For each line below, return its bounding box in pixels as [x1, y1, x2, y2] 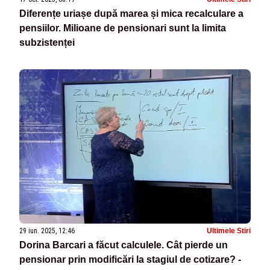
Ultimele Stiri [207, 227, 251, 236]
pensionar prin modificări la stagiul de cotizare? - [19, 254, 241, 265]
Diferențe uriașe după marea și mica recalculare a [19, 8, 243, 19]
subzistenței [19, 37, 75, 48]
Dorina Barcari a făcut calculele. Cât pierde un [19, 240, 228, 251]
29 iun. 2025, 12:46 [19, 227, 75, 236]
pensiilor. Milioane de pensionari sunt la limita [19, 22, 226, 33]
